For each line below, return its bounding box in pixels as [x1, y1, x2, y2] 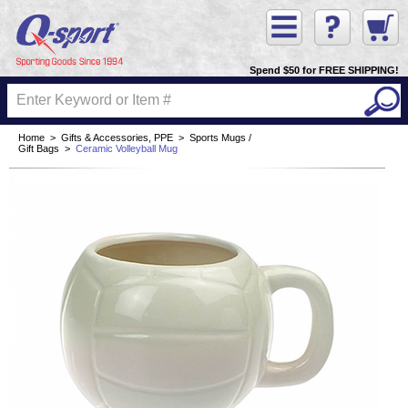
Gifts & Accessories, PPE [61, 132, 173, 144]
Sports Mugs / [189, 132, 251, 144]
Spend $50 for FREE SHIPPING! [250, 65, 399, 76]
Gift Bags [18, 143, 59, 155]
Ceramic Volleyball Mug [76, 143, 178, 155]
